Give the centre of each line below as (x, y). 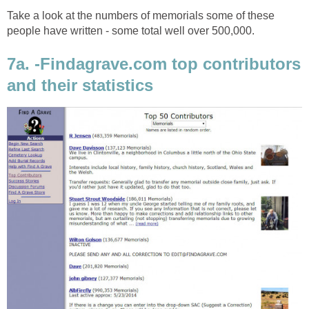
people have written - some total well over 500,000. (131, 30)
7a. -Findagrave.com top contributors (154, 63)
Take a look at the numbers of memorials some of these (141, 15)
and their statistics (80, 85)
